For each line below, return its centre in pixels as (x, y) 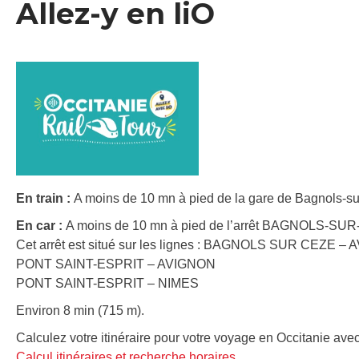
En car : (41, 225)
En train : (45, 198)
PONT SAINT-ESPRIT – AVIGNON (116, 264)
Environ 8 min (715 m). (80, 310)
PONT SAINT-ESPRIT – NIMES (107, 283)
